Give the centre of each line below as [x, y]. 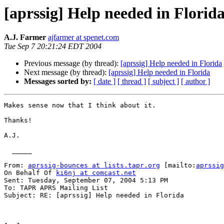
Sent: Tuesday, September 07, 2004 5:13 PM [86, 180]
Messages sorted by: [58, 81]
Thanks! [18, 120]
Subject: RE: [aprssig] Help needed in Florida [94, 195]
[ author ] [195, 81]
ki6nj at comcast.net [96, 173]
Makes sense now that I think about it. [80, 105]
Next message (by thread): [66, 72]
